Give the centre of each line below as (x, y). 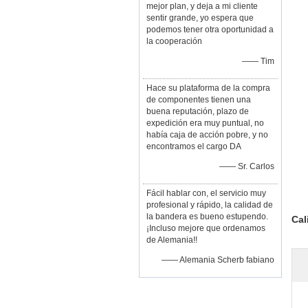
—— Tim (258, 61)
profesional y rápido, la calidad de (210, 205)
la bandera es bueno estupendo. (207, 217)
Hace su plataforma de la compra (208, 88)
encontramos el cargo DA (194, 146)
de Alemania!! (172, 240)
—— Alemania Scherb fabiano (218, 260)
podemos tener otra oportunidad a (210, 30)
